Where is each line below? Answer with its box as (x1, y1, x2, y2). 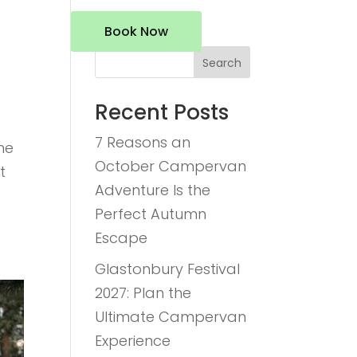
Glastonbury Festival (95, 259, 241, 279)
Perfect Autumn (95, 204, 207, 224)
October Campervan (95, 156, 247, 176)
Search (202, 54, 241, 71)
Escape (95, 228, 148, 248)
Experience (95, 331, 171, 351)
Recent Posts (95, 98, 229, 127)
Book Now (104, 22, 169, 41)
